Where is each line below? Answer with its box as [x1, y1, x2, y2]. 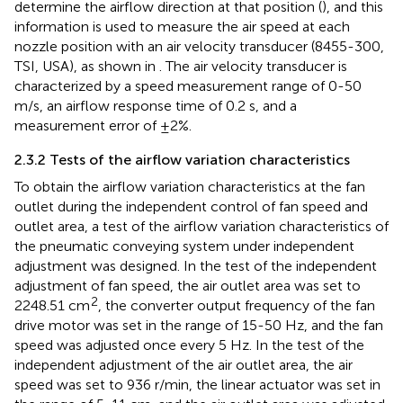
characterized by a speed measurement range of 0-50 [14, 77, 362, 95]
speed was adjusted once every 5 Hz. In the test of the [14, 336, 364, 354]
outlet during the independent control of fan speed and [14, 198, 368, 216]
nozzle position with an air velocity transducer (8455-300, [14, 38, 384, 56]
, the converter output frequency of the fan [98, 297, 375, 315]
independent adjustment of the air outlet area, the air [14, 356, 353, 374]
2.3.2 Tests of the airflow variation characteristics [14, 151, 350, 169]
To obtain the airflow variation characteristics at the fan [14, 178, 365, 196]
